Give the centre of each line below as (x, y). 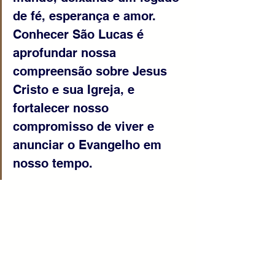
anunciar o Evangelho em (89, 145)
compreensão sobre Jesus (92, 71)
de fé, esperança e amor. (86, 16)
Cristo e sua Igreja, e (76, 90)
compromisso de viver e (85, 126)
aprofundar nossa (66, 53)
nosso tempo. (53, 163)
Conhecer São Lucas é (80, 34)
